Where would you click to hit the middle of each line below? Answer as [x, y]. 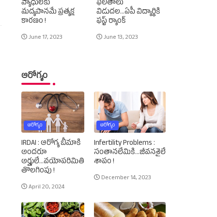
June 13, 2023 [121, 38]
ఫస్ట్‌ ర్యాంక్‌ [111, 21]
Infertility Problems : [124, 143]
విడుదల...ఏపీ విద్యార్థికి [128, 12]
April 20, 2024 [46, 188]
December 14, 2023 [126, 178]
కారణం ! [33, 21]
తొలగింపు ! [38, 171]
